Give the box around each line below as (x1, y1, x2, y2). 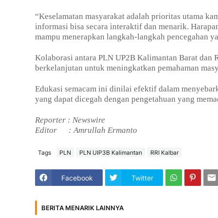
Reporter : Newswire (35, 115, 105, 125)
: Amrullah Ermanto (69, 126, 137, 135)
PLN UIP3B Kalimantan (79, 148, 142, 156)
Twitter (131, 173, 153, 182)
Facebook (61, 173, 93, 182)
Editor (35, 126, 67, 135)
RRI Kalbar (150, 148, 179, 156)
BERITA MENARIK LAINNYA (41, 203, 124, 212)
